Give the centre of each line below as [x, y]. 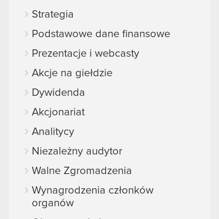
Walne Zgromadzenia [82, 171]
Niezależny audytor [77, 152]
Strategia [53, 15]
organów [53, 204]
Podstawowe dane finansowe [101, 34]
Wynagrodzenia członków [93, 191]
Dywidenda [58, 93]
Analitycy [53, 132]
